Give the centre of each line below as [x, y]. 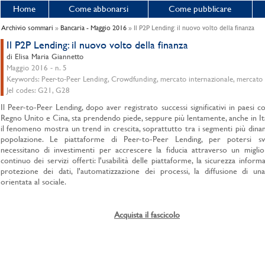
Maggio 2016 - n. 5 [36, 68]
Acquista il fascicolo [147, 215]
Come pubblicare [200, 9]
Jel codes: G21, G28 [38, 90]
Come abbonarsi [98, 9]
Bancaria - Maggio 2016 [93, 28]
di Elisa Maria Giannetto [45, 56]
